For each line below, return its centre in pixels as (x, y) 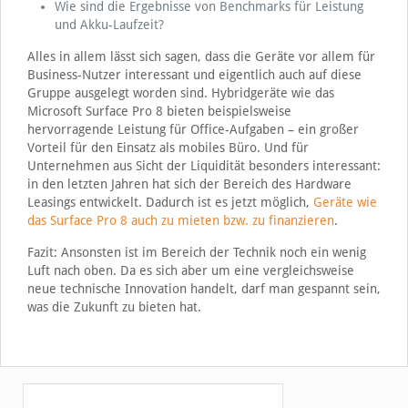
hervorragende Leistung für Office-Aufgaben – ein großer (193, 129)
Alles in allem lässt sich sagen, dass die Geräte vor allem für (201, 56)
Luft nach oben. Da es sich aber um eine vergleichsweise (190, 270)
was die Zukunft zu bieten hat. (114, 306)
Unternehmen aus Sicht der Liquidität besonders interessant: (204, 165)
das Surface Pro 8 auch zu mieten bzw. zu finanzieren (180, 220)
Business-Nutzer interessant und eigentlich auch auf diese (194, 74)
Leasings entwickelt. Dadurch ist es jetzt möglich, (170, 202)
